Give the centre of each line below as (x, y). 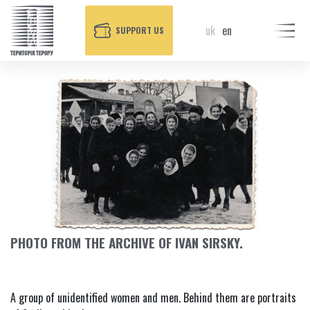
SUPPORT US (140, 30)
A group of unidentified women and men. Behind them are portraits (153, 297)
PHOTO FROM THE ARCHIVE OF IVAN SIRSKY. (127, 242)
